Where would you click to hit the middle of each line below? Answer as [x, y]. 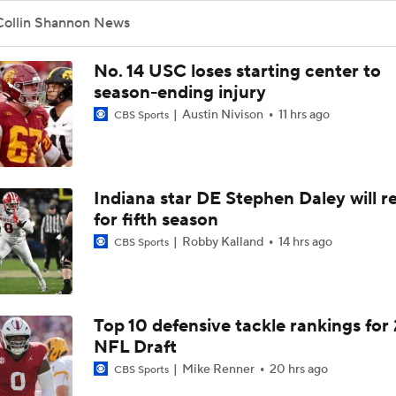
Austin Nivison [222, 115]
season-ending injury [179, 93]
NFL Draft [135, 347]
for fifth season [156, 220]
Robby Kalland [222, 242]
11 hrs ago [304, 115]
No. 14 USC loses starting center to [237, 72]
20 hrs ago [298, 369]
